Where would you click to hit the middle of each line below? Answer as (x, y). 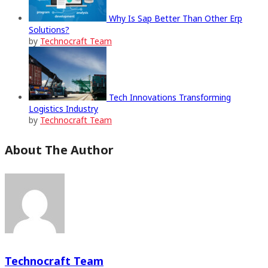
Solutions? (49, 30)
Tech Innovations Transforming (170, 98)
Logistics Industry (63, 109)
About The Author (59, 150)
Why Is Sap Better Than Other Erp (176, 19)
